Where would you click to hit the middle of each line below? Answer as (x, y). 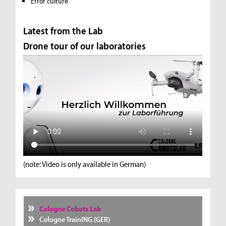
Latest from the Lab (63, 30)
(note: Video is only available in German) (85, 164)
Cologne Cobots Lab (70, 209)
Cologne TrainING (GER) (74, 219)
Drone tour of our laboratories (85, 45)
